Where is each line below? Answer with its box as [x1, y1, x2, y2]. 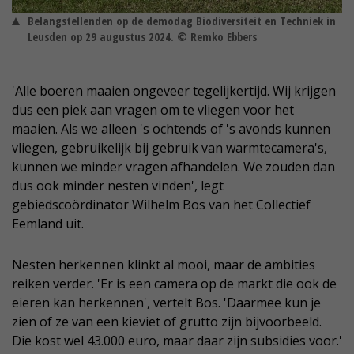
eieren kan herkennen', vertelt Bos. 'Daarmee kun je [12, 293, 321, 311]
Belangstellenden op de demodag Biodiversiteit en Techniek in [28, 13, 336, 28]
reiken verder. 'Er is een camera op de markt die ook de [12, 274, 337, 292]
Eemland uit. [12, 214, 84, 232]
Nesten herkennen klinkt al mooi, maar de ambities [12, 255, 315, 273]
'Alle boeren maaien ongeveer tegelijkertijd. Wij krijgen [12, 81, 336, 100]
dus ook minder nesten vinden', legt [12, 176, 224, 194]
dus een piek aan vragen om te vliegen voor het [12, 100, 294, 119]
